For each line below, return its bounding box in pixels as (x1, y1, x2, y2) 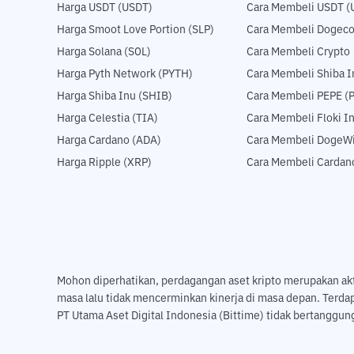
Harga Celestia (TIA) (57, 113, 158, 125)
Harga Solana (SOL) (57, 47, 151, 58)
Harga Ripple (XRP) (57, 157, 152, 169)
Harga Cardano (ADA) (57, 135, 161, 147)
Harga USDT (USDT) (57, 2, 153, 14)
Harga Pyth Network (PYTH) (57, 69, 193, 81)
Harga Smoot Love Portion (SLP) (57, 24, 214, 36)
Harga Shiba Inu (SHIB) (57, 91, 172, 103)
